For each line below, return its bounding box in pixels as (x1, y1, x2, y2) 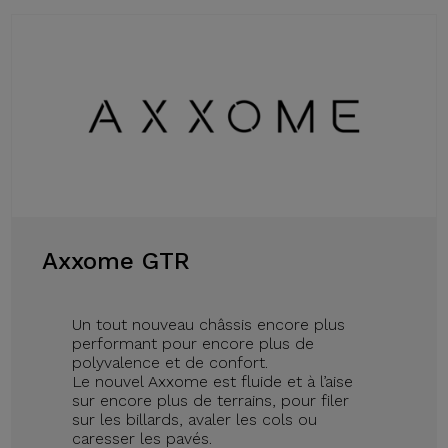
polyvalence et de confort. (72, 353, 269, 373)
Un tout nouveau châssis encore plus (72, 315, 346, 335)
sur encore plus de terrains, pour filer (72, 391, 350, 411)
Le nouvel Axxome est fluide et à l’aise (72, 372, 354, 392)
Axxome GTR (42, 247, 191, 276)
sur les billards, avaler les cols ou (72, 410, 318, 430)
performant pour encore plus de (72, 334, 315, 354)
